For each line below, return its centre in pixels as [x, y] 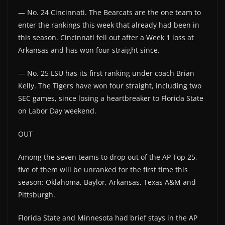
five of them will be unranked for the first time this [103, 169]
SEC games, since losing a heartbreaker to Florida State [111, 98]
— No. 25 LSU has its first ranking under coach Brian [106, 73]
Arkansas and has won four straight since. [89, 50]
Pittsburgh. [37, 194]
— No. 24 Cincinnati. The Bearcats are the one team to [109, 12]
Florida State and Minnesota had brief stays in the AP [108, 217]
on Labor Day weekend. [57, 110]
